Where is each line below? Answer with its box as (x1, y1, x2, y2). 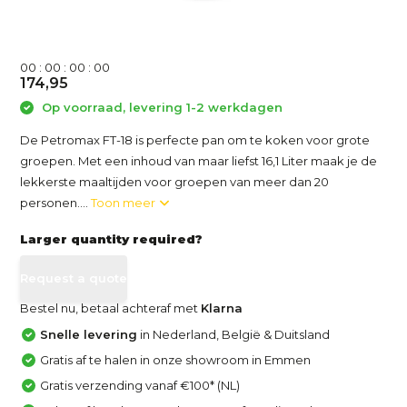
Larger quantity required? (20, 231, 203, 246)
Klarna (201, 300, 243, 315)
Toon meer (91, 194, 159, 210)
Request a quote (20, 270, 128, 285)
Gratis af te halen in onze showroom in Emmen (40, 352, 312, 367)
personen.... (20, 194, 92, 210)
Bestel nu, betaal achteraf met (20, 300, 202, 315)
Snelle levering (40, 326, 138, 342)
